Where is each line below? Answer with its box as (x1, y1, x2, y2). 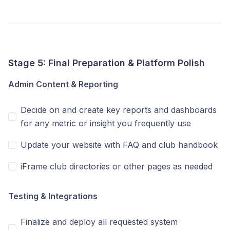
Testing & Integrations (8, 191, 98, 201)
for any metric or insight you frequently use (21, 118, 191, 128)
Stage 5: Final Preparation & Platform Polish (8, 57, 205, 68)
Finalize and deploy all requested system (21, 217, 178, 227)
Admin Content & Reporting (8, 79, 118, 89)
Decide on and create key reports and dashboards (21, 105, 217, 115)
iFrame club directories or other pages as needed (21, 161, 213, 171)
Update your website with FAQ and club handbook (21, 140, 218, 150)
